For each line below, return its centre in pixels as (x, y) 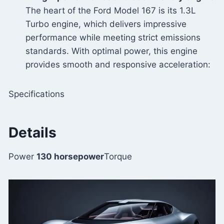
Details (32, 133)
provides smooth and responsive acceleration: (118, 65)
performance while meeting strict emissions (113, 38)
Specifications (36, 94)
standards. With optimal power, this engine (111, 51)
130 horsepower (70, 157)
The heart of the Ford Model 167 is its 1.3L (111, 11)
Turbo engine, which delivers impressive (106, 24)
